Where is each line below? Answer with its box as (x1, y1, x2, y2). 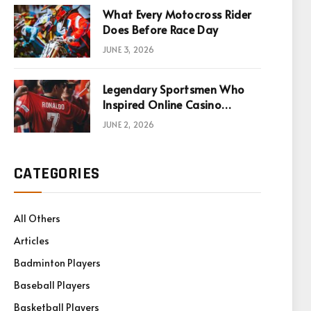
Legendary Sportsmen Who (103, 81, 245, 96)
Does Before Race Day (103, 22, 219, 37)
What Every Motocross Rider (103, 6, 252, 22)
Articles (14, 234, 49, 247)
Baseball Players (14, 278, 90, 292)
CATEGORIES (14, 163, 100, 184)
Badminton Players (14, 256, 101, 269)
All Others (14, 212, 60, 225)
